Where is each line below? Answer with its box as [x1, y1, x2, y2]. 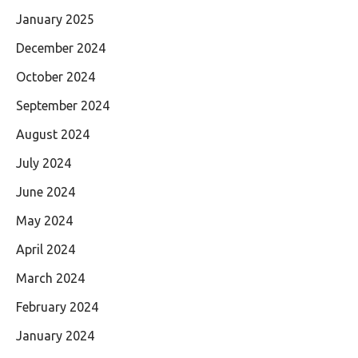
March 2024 [16, 271, 85, 286]
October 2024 [16, 70, 95, 85]
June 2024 [16, 185, 75, 200]
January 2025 [16, 12, 94, 27]
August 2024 [16, 127, 89, 142]
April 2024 [16, 242, 75, 257]
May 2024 [16, 213, 73, 229]
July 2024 [16, 156, 71, 171]
